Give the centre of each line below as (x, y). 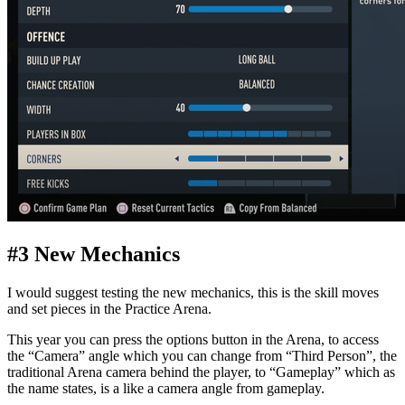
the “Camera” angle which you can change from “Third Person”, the (202, 356)
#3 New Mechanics (94, 254)
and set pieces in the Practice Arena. (109, 309)
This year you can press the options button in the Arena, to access (193, 340)
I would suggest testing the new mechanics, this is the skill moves (193, 293)
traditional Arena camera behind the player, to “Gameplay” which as (201, 372)
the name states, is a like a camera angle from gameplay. (166, 389)
